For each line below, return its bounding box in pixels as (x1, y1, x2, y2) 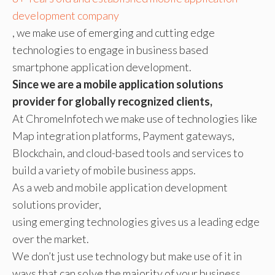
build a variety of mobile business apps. (12, 163, 196, 177)
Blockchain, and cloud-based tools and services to (12, 145, 244, 160)
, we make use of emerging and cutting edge (12, 25, 215, 39)
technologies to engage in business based (12, 42, 208, 56)
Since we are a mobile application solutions (12, 77, 223, 91)
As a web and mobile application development (12, 180, 228, 194)
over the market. (12, 231, 89, 246)
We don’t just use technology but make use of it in (12, 249, 242, 263)
